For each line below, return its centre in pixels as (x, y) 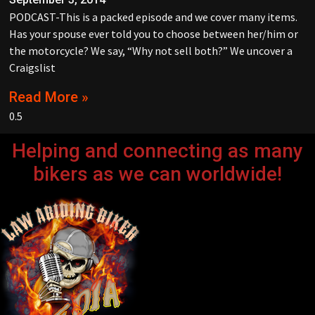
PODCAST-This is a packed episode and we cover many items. (153, 17)
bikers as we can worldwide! (157, 174)
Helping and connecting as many (157, 150)
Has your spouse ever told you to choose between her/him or (154, 34)
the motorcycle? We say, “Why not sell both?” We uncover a (151, 51)
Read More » (49, 97)
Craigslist (32, 68)
